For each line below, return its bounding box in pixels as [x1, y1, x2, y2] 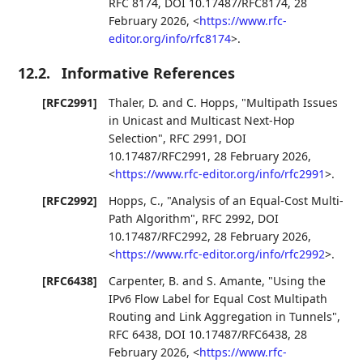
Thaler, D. [109, 95, 160, 111]
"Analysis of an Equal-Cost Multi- [167, 193, 344, 209]
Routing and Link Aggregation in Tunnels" [109, 309, 338, 325]
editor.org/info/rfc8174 [109, 31, 232, 47]
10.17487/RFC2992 [109, 228, 208, 245]
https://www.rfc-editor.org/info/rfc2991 [115, 166, 326, 182]
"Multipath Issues [241, 95, 339, 111]
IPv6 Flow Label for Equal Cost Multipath [109, 291, 328, 307]
